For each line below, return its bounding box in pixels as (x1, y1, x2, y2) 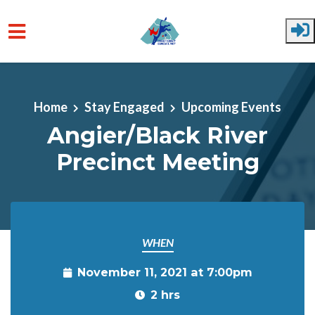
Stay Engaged (84, 98, 165, 115)
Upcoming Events (181, 98, 281, 115)
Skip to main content (11, 66, 122, 82)
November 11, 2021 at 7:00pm (77, 265, 252, 279)
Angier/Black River (47, 121, 268, 149)
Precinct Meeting (56, 148, 259, 176)
